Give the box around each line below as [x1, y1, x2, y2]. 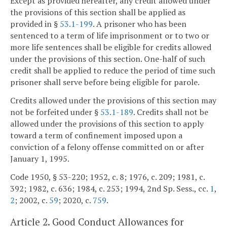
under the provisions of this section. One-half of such [10, 53, 205, 65]
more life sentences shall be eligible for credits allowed [10, 42, 211, 53]
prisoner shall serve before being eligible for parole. [10, 77, 200, 88]
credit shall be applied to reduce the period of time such [10, 65, 215, 77]
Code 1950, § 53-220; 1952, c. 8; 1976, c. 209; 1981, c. [10, 171, 205, 182]
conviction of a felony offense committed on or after [10, 141, 204, 153]
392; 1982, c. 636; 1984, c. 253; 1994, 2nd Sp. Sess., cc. [10, 182, 210, 194]
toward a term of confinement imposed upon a [10, 129, 182, 141]
